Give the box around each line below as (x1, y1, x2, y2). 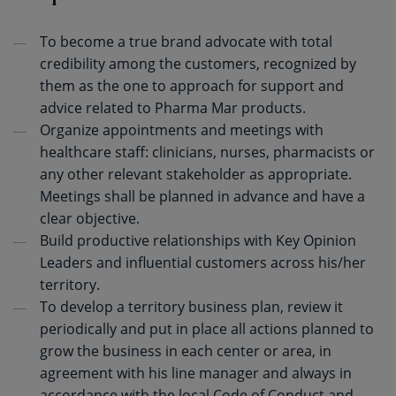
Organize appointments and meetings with (40, 120, 324, 140)
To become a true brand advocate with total (40, 32, 332, 51)
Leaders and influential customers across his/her (40, 253, 366, 272)
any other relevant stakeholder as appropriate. (40, 164, 352, 184)
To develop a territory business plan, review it (40, 297, 343, 316)
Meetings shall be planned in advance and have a (40, 187, 365, 206)
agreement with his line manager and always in (40, 363, 352, 383)
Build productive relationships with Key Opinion (40, 231, 356, 250)
